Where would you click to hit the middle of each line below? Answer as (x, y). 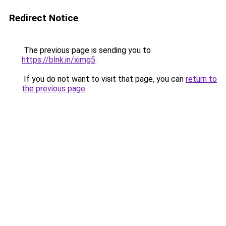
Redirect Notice (44, 18)
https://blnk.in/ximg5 (59, 60)
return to (201, 79)
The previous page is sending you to (86, 50)
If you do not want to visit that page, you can (104, 79)
